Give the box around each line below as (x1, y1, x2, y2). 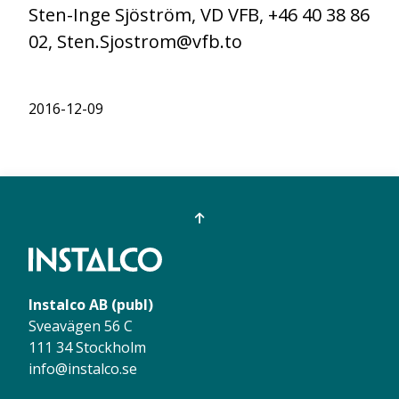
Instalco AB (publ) (28, 294, 153, 314)
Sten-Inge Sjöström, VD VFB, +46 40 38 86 (28, 2, 370, 27)
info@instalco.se (28, 358, 137, 379)
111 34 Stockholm (28, 337, 146, 357)
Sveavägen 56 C (28, 315, 133, 336)
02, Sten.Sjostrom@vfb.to (28, 28, 242, 53)
